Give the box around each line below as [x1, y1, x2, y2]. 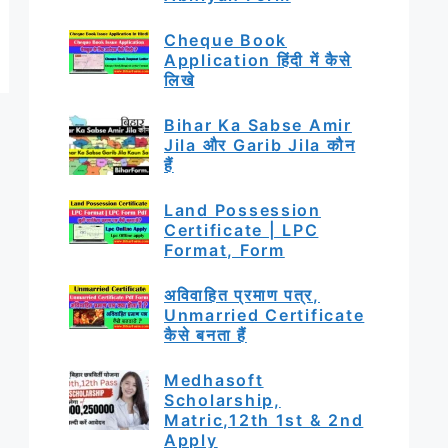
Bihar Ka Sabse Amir [164, 114, 352, 135]
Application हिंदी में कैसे [164, 49, 352, 70]
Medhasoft [164, 369, 264, 390]
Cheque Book [164, 29, 288, 50]
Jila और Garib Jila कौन [164, 134, 356, 155]
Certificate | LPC [164, 219, 319, 240]
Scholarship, [164, 389, 281, 410]
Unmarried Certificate [164, 304, 365, 325]
